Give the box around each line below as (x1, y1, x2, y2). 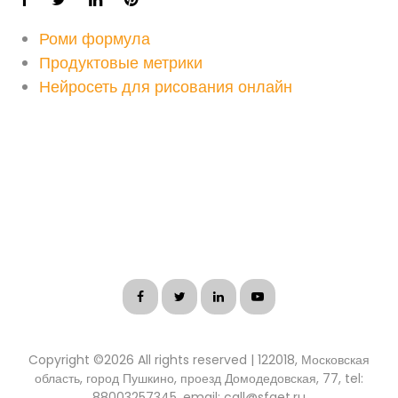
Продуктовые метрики (39, 52, 203, 74)
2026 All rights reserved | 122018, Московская (104, 351, 370, 369)
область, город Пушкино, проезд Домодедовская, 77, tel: (35, 370, 363, 387)
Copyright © (28, 351, 104, 369)
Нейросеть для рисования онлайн (39, 76, 292, 98)
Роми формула (39, 28, 150, 50)
